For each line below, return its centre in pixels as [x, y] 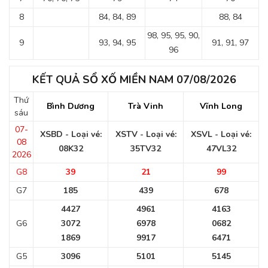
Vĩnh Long [221, 106]
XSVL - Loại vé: [221, 134]
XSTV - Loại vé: [146, 134]
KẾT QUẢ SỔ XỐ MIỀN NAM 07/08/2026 [134, 80]
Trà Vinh [146, 106]
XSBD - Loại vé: [71, 134]
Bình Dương [71, 106]
